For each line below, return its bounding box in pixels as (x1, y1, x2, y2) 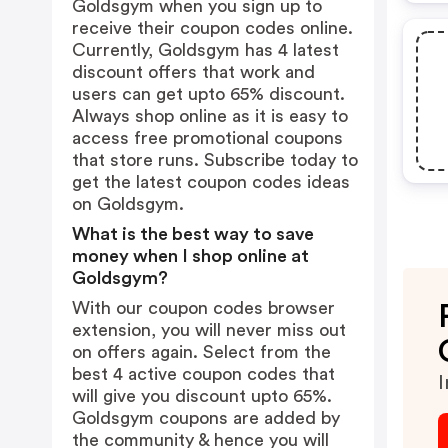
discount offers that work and (72, 63, 315, 81)
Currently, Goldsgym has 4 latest (72, 41, 339, 59)
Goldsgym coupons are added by (72, 409, 340, 427)
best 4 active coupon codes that (72, 365, 335, 383)
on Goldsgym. (72, 195, 184, 213)
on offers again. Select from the (72, 343, 331, 361)
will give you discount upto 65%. (72, 387, 332, 405)
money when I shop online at (72, 247, 309, 265)
